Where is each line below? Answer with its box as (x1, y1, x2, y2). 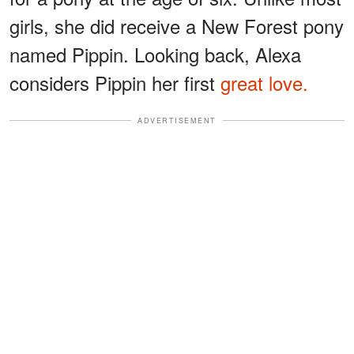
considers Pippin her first (9, 68, 220, 96)
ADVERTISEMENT (137, 115, 217, 126)
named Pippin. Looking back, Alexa (9, 40, 301, 68)
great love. (220, 68, 308, 96)
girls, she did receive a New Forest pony (9, 11, 344, 40)
